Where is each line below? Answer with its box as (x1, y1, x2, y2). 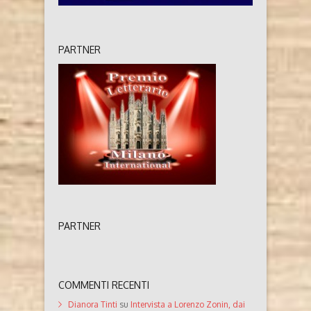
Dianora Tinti (68, 299, 117, 310)
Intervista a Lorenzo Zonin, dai (131, 299, 245, 310)
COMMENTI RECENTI (58, 278, 149, 291)
